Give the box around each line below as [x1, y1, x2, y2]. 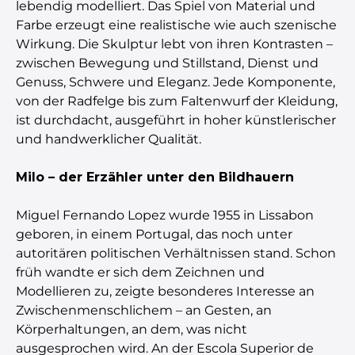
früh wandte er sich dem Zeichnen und [16, 264, 265, 280]
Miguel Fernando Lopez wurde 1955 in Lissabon [16, 207, 314, 223]
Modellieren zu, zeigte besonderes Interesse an [16, 283, 315, 299]
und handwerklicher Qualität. [16, 131, 201, 147]
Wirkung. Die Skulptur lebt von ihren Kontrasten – [16, 36, 333, 52]
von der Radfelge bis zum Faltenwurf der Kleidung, [16, 93, 338, 109]
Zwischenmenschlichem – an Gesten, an [16, 302, 272, 318]
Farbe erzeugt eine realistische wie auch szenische [16, 17, 337, 32]
